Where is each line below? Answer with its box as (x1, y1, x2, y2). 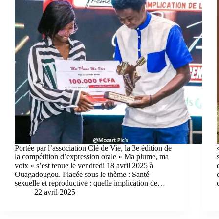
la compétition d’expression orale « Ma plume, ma (15, 152, 169, 161)
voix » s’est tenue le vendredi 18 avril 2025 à (15, 161, 153, 170)
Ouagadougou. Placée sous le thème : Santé (15, 170, 149, 178)
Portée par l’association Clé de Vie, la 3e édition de (15, 143, 172, 152)
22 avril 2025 (34, 187, 75, 196)
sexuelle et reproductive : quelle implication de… (15, 178, 165, 187)
